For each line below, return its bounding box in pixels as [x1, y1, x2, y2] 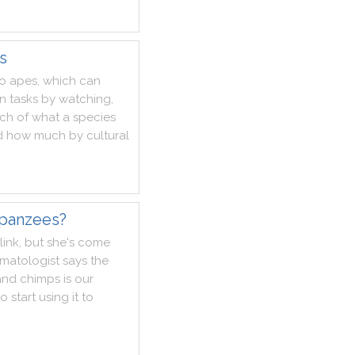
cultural [86, 128, 129, 143]
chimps [20, 272, 60, 286]
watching [59, 92, 111, 106]
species [73, 110, 116, 124]
